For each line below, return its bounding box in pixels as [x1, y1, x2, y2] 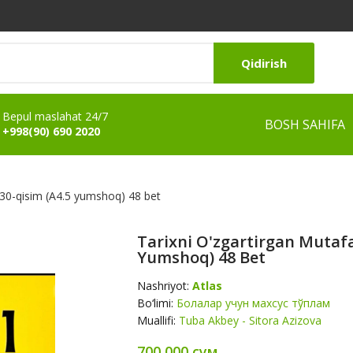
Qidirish [241, 54, 287, 71]
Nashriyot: [137, 278, 192, 293]
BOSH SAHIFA [265, 116, 345, 133]
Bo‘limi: [137, 295, 176, 310]
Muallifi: [137, 313, 179, 328]
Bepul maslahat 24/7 [2, 109, 108, 124]
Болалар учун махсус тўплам [176, 295, 330, 310]
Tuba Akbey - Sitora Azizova [179, 313, 321, 328]
